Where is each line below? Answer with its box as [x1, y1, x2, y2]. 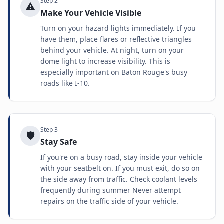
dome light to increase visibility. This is [40, 56, 170, 66]
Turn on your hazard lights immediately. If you [40, 23, 196, 33]
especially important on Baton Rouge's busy [40, 67, 187, 77]
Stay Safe [40, 136, 77, 147]
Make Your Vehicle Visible [40, 7, 141, 18]
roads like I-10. [40, 78, 90, 88]
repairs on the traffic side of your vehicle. [40, 196, 178, 206]
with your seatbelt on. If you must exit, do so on [40, 163, 200, 173]
